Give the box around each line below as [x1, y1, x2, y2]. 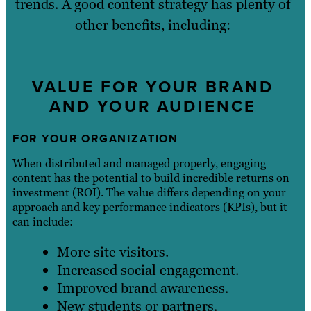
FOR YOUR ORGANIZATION [12, 130, 179, 147]
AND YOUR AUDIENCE [49, 93, 257, 119]
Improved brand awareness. [56, 279, 228, 298]
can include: [12, 215, 73, 230]
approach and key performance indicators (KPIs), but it [12, 200, 287, 215]
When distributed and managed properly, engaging [12, 156, 266, 171]
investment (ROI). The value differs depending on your [12, 185, 286, 201]
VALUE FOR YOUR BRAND [32, 74, 274, 99]
